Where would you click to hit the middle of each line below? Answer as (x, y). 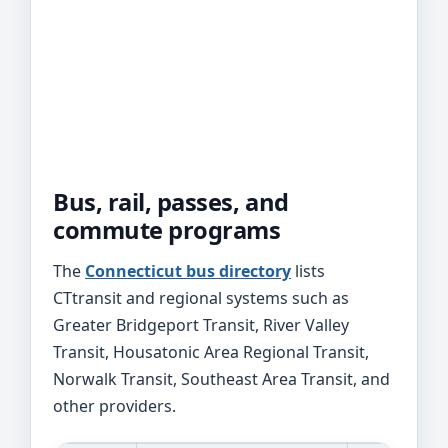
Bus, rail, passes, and (171, 201)
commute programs (167, 229)
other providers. (114, 405)
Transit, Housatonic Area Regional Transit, (211, 351)
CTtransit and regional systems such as (201, 297)
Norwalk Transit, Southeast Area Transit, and (221, 378)
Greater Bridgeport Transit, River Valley (201, 324)
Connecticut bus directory (188, 270)
